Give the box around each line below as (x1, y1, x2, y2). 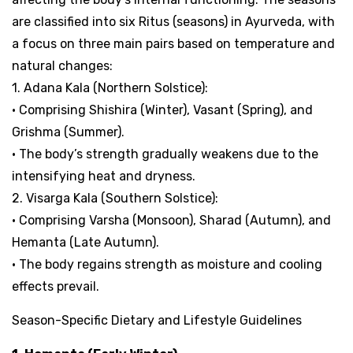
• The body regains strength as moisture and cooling (12, 256, 322, 272)
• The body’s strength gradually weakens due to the (12, 146, 318, 162)
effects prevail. (12, 278, 99, 294)
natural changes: (12, 58, 113, 73)
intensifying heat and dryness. (12, 168, 195, 184)
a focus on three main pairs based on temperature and (12, 35, 335, 51)
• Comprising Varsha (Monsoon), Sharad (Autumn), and (12, 212, 331, 228)
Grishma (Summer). (12, 124, 124, 139)
